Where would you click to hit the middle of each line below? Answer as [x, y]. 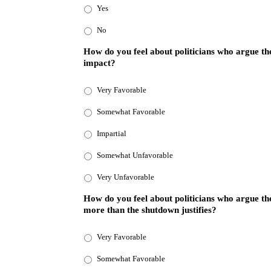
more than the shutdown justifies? [150, 210]
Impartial [112, 134]
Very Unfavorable [126, 177]
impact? [100, 63]
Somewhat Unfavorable [135, 155]
